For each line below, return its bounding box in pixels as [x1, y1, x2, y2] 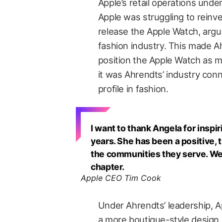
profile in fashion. [98, 83, 168, 94]
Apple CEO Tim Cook [81, 173, 161, 183]
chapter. [91, 162, 125, 172]
